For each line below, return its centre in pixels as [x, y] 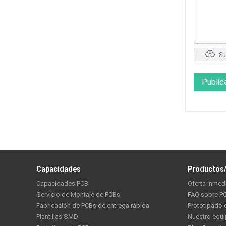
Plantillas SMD [57, 217]
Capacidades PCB [62, 183]
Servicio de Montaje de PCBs [78, 194]
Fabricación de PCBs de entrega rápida [93, 206]
